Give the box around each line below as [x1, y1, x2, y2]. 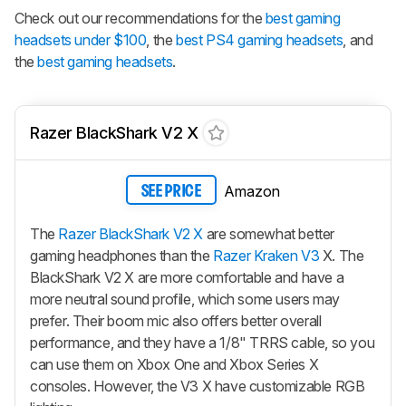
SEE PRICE [140, 183, 202, 199]
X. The [319, 246, 364, 266]
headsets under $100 [14, 30, 147, 49]
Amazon [224, 181, 280, 200]
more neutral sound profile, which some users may [30, 290, 340, 309]
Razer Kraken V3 [213, 246, 320, 266]
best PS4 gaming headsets [176, 30, 343, 49]
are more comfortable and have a [134, 268, 344, 287]
